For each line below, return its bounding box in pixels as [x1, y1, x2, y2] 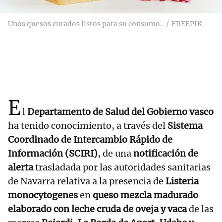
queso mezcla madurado [93, 189, 198, 201]
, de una [98, 148, 133, 160]
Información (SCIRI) [8, 148, 98, 160]
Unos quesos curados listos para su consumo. [8, 19, 162, 29]
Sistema [167, 120, 203, 132]
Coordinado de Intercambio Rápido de [8, 134, 172, 146]
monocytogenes [8, 189, 78, 201]
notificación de [133, 148, 198, 160]
